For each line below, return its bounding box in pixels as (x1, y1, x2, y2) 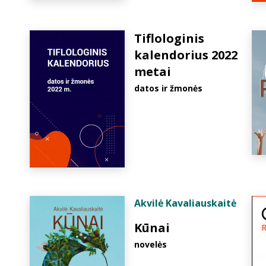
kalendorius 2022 (134, 47, 237, 63)
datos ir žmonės (134, 83, 202, 94)
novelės (134, 239, 167, 250)
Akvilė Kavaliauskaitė (134, 197, 236, 210)
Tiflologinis (134, 30, 204, 46)
